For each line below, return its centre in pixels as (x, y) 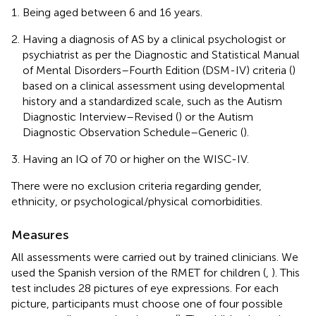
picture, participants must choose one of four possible (147, 303)
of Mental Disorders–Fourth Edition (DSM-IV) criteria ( (157, 70)
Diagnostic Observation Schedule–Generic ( (133, 132)
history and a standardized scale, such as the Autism (152, 101)
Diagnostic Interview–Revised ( (101, 116)
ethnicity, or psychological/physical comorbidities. (137, 201)
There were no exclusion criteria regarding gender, (136, 186)
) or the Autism (216, 116)
